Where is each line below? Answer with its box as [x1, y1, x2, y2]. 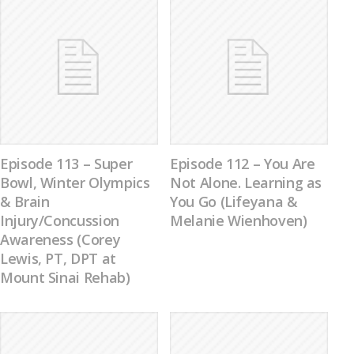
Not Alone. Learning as [170, 173, 322, 192]
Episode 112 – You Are [170, 154, 315, 173]
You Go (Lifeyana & [170, 192, 298, 211]
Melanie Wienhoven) [170, 211, 307, 230]
